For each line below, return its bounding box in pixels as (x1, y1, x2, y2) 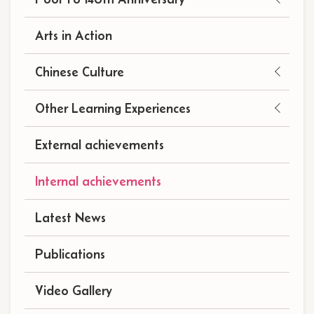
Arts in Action (35, 27, 112, 43)
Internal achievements (35, 173, 161, 189)
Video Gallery (35, 282, 112, 298)
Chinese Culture (35, 64, 124, 79)
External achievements (35, 137, 164, 152)
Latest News (35, 210, 106, 225)
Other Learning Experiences (35, 100, 191, 116)
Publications (35, 246, 105, 261)
